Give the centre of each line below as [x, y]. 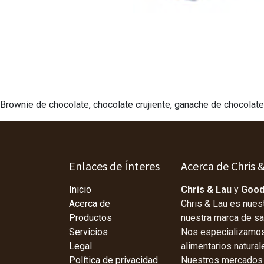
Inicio [80, 189]
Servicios [88, 232]
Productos [90, 218]
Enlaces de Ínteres [114, 166]
